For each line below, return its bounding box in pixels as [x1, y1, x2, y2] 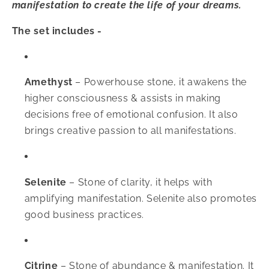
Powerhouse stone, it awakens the [83, 76, 247, 88]
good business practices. [24, 208, 144, 220]
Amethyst [24, 76, 73, 88]
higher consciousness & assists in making [24, 92, 221, 104]
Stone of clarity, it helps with [77, 176, 213, 188]
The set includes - [11, 25, 103, 37]
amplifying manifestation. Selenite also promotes [24, 192, 257, 204]
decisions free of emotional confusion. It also [24, 109, 238, 121]
